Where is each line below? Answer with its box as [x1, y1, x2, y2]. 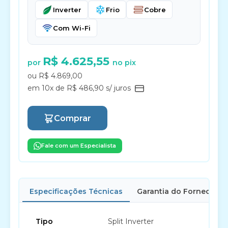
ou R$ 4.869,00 [27, 71, 82, 80]
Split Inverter [108, 217, 154, 226]
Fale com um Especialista [41, 142, 116, 149]
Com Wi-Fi [53, 24, 91, 32]
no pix [112, 58, 136, 67]
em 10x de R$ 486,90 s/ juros [27, 83, 133, 93]
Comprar [54, 113, 91, 123]
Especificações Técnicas [30, 187, 123, 196]
